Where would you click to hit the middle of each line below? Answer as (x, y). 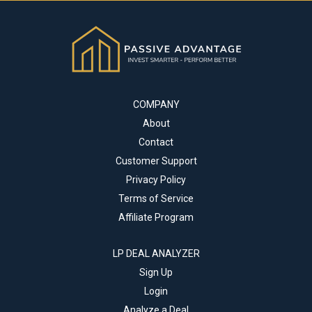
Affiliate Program (156, 217)
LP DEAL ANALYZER (156, 253)
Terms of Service (156, 198)
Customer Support (156, 161)
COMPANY (156, 104)
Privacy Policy (156, 179)
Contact (156, 142)
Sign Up (156, 272)
